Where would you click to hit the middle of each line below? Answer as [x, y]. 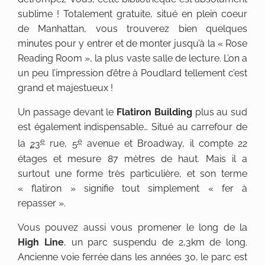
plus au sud [219, 112]
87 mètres [131, 159]
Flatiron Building [154, 112]
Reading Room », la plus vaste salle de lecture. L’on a [132, 59]
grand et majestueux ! [65, 88]
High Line [41, 242]
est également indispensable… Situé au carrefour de [132, 127]
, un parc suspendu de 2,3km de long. [155, 242]
